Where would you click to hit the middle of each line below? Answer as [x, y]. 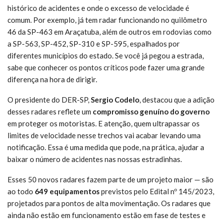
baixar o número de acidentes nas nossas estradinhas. [95, 159]
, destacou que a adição [177, 99]
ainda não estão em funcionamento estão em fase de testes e [107, 215]
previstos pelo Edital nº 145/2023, [157, 191]
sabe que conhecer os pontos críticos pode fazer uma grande [106, 67]
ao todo [21, 191]
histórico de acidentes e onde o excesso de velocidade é [98, 8]
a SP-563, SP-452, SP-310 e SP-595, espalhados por [94, 43]
